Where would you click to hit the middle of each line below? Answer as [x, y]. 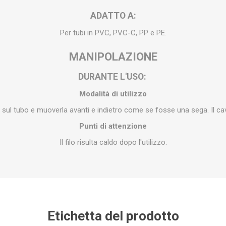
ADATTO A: [113, 15]
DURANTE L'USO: [113, 76]
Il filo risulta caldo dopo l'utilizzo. [113, 142]
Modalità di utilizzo [113, 94]
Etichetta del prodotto [113, 216]
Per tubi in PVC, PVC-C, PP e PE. [113, 33]
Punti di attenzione [113, 126]
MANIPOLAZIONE [113, 56]
